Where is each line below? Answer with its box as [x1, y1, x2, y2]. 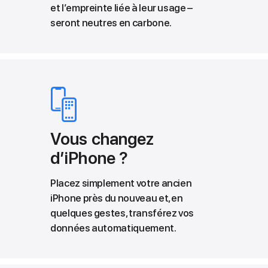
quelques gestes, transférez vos [50, 206, 194, 219]
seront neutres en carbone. [50, 16, 172, 29]
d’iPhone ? [50, 147, 129, 168]
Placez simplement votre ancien [50, 176, 192, 189]
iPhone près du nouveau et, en [50, 191, 183, 204]
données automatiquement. [50, 221, 176, 234]
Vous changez [50, 128, 154, 149]
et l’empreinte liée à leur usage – [50, 1, 193, 14]
